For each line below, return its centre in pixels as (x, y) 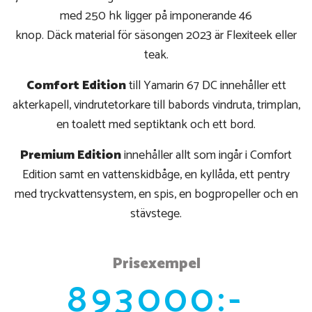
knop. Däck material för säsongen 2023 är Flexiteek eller (156, 36)
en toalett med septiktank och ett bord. (156, 125)
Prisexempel (156, 264)
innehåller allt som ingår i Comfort (206, 156)
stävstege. (156, 214)
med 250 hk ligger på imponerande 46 (156, 16)
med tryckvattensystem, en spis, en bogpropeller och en (156, 195)
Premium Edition (71, 156)
